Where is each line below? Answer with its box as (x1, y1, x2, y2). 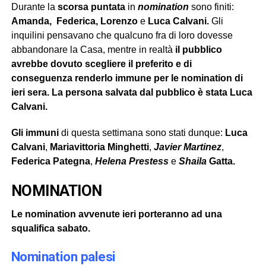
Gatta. (206, 156, 235, 166)
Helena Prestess (92, 156, 169, 166)
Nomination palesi (11, 248, 116, 264)
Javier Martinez (153, 141, 221, 152)
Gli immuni (11, 127, 59, 138)
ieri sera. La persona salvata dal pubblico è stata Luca (11, 87, 252, 97)
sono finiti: (188, 1, 234, 12)
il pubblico (175, 44, 222, 55)
